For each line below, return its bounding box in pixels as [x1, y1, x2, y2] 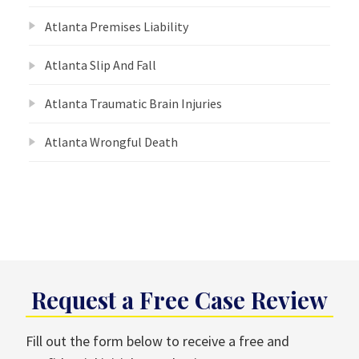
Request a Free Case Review [31, 284, 328, 315]
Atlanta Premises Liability [45, 18, 188, 34]
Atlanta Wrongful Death [45, 134, 178, 151]
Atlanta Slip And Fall [45, 57, 156, 73]
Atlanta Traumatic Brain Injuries [45, 95, 222, 112]
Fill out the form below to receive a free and [26, 332, 289, 351]
